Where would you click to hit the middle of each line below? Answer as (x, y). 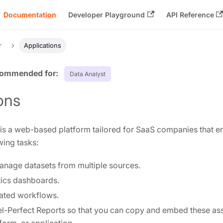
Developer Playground (107, 14)
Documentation (30, 14)
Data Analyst (88, 74)
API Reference (190, 14)
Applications (42, 46)
